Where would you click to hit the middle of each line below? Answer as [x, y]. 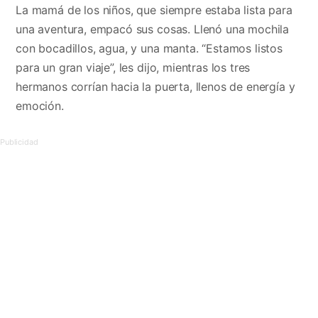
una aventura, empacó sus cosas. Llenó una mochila [153, 29]
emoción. [40, 106]
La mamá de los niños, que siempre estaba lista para [154, 10]
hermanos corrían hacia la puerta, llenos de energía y [155, 87]
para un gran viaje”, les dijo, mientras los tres [133, 68]
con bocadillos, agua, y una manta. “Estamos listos [149, 49]
